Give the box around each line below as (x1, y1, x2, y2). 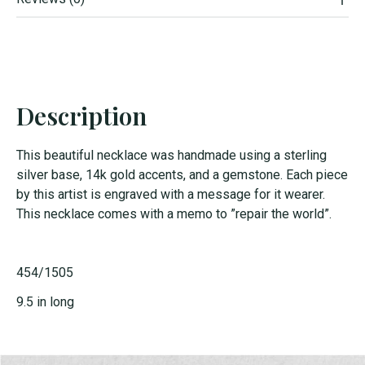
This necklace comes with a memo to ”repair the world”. (16, 206, 332, 222)
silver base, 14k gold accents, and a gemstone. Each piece (16, 167, 348, 183)
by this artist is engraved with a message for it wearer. (16, 187, 325, 203)
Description (16, 99, 147, 133)
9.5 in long (16, 294, 74, 310)
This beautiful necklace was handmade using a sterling (16, 147, 327, 164)
